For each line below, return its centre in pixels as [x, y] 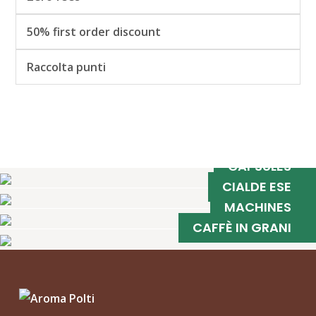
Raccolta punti [66, 67]
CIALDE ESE [257, 186]
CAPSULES [260, 166]
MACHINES [258, 207]
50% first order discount [93, 32]
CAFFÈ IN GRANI [242, 227]
